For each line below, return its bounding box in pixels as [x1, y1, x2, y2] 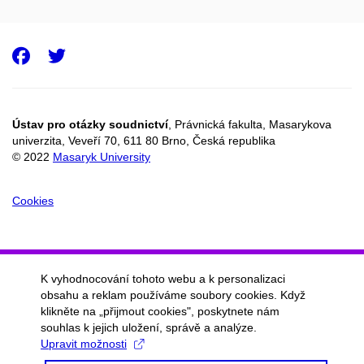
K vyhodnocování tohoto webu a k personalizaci [41, 272, 285, 285]
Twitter [65, 46, 161, 65]
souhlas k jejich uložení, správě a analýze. [41, 321, 257, 334]
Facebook [29, 46, 133, 65]
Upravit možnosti [41, 337, 127, 350]
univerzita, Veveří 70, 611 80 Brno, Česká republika [12, 133, 275, 147]
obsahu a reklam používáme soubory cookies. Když [41, 288, 305, 301]
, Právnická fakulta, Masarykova [168, 117, 331, 131]
